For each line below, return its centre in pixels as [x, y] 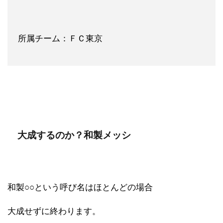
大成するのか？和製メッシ [74, 135]
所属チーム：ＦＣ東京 [60, 38]
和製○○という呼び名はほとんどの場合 [80, 187]
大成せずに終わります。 [54, 211]
